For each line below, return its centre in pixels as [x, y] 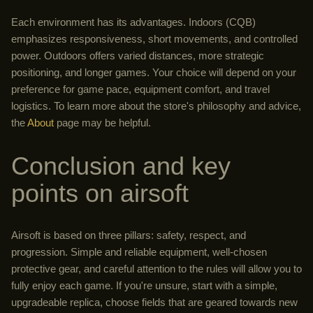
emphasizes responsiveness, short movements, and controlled [154, 38]
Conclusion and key [121, 166]
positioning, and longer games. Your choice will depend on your [154, 72]
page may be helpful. [102, 122]
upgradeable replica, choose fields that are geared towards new [154, 303]
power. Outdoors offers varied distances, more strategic [138, 55]
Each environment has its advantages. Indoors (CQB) [133, 22]
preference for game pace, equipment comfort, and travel [140, 89]
